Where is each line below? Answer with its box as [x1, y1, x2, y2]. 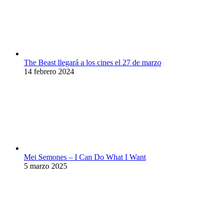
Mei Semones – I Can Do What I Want [24, 152, 146, 161]
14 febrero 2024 [24, 67, 74, 76]
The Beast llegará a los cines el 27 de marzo [24, 58, 161, 67]
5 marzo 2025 [24, 161, 67, 170]
